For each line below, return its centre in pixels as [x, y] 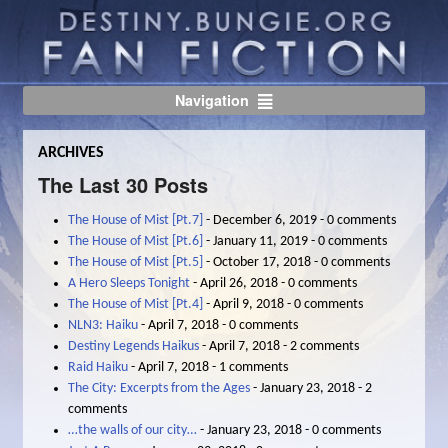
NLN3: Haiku [103, 325]
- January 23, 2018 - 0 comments [289, 430]
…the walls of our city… [133, 430]
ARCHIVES [71, 153]
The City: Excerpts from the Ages [159, 388]
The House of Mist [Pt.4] [136, 304]
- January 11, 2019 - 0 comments [295, 241]
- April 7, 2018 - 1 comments [208, 367]
